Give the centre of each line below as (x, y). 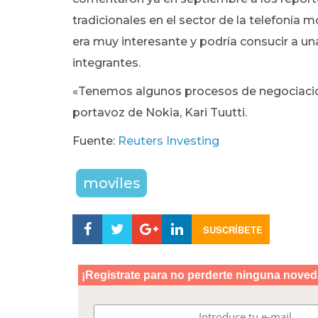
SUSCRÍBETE (232, 230)
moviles (111, 183)
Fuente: (95, 141)
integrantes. (106, 63)
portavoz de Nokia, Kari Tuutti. (160, 113)
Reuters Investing (169, 141)
